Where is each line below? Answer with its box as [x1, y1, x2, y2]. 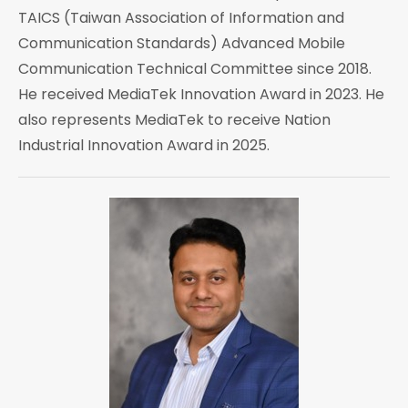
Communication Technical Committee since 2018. [18, 58, 372, 80]
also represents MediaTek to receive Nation [18, 109, 331, 131]
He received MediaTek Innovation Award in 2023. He [18, 84, 384, 106]
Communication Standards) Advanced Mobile [18, 33, 345, 55]
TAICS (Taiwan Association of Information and [18, 7, 344, 29]
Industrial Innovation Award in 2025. [18, 135, 270, 157]
